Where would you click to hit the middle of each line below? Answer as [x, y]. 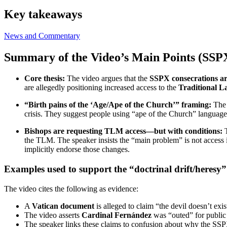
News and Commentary [42, 35]
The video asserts [53, 215]
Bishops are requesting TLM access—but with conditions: [123, 131]
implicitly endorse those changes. [77, 149]
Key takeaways [43, 14]
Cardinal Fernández [117, 215]
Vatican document [63, 206]
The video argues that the [107, 79]
